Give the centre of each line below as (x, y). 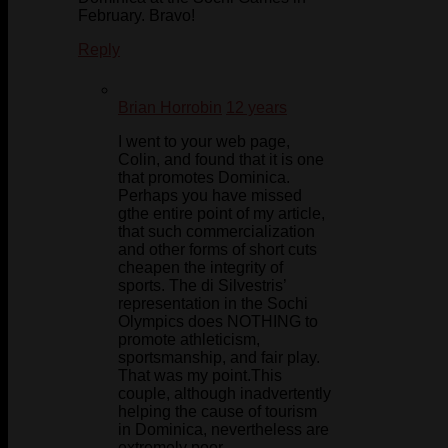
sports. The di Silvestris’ (202, 286)
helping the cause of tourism (217, 412)
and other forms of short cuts (217, 250)
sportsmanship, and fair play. (219, 358)
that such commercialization (216, 232)
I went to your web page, (204, 142)
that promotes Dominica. (204, 178)
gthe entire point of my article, (221, 214)
